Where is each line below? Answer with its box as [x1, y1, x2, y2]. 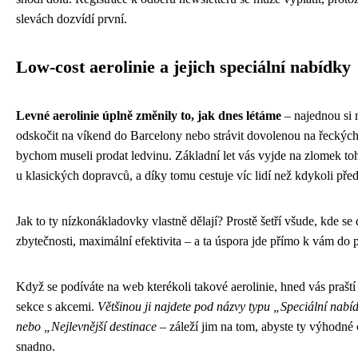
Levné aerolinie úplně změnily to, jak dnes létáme [16, 108, 281, 122]
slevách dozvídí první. [16, 11, 127, 26]
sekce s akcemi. [16, 299, 97, 313]
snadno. [16, 339, 55, 353]
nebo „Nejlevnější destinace [16, 319, 157, 333]
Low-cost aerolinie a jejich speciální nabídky [16, 57, 351, 77]
